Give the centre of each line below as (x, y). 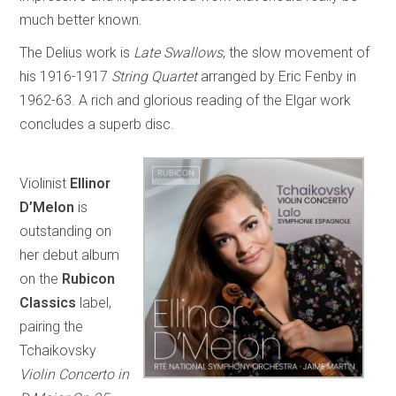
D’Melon (47, 207)
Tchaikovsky (58, 350)
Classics (48, 302)
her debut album (70, 255)
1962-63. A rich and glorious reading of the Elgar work (186, 100)
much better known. (81, 19)
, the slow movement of (297, 52)
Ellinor (91, 183)
